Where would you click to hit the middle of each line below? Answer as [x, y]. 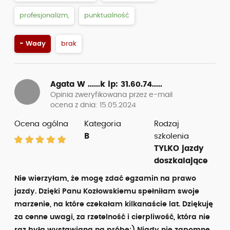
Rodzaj [166, 124]
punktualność [107, 16]
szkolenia [171, 136]
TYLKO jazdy [179, 149]
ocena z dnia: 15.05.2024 [93, 105]
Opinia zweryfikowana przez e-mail [111, 95]
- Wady [33, 44]
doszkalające [180, 161]
